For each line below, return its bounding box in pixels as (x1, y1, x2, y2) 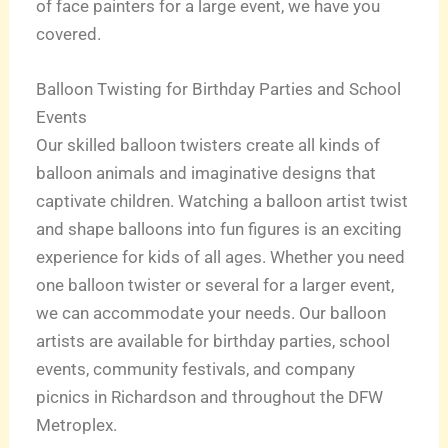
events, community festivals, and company (36, 359, 356, 380)
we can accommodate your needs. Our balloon (36, 303, 387, 324)
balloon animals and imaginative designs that (36, 163, 377, 184)
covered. (36, 23, 102, 44)
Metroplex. (36, 415, 118, 436)
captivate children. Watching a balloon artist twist (36, 191, 409, 212)
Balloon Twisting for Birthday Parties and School (36, 79, 402, 100)
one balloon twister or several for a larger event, (36, 275, 395, 296)
